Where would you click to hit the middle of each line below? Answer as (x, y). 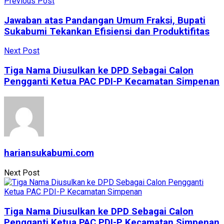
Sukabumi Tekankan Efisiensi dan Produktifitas (107, 31)
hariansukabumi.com (49, 153)
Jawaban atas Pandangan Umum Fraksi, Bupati (105, 20)
